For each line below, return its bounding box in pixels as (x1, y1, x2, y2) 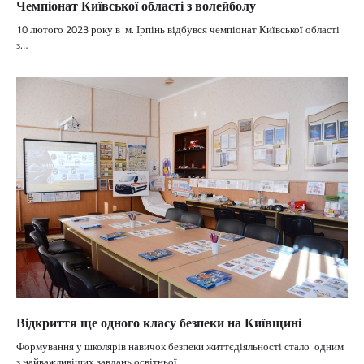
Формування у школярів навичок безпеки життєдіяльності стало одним (16, 338, 344, 355)
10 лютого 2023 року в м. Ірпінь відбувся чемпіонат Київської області (16, 21, 340, 38)
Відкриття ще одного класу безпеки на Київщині (16, 313, 301, 333)
